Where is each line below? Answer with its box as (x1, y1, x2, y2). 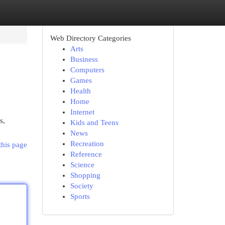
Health (70, 87, 91, 95)
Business (70, 55, 98, 63)
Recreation (70, 140, 104, 148)
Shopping (70, 171, 100, 179)
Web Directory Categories (50, 34, 131, 42)
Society (70, 182, 93, 190)
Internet (70, 108, 94, 116)
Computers (70, 66, 104, 74)
